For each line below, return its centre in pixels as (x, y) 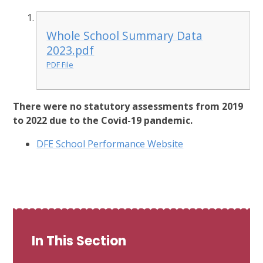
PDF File (60, 65)
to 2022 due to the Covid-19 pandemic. (103, 121)
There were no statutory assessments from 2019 (128, 107)
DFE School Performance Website (110, 144)
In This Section (79, 241)
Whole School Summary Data (125, 36)
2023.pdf (70, 50)
